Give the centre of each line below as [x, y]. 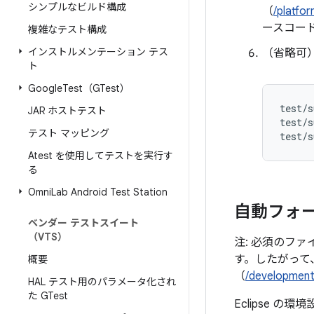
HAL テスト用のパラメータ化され [102, 282]
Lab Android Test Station [109, 192]
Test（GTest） [96, 88]
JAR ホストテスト [67, 111]
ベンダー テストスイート [83, 223]
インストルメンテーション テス [98, 52]
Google [45, 88]
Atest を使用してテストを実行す [101, 156]
